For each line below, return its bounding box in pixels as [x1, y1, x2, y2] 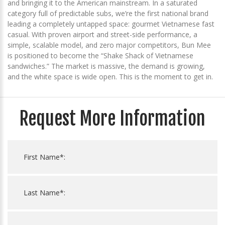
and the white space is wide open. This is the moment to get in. [8, 72, 213, 82]
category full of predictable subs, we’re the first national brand [8, 9, 208, 19]
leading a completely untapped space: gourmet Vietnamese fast [8, 19, 214, 29]
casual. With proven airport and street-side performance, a [8, 30, 197, 40]
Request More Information [20, 107, 205, 131]
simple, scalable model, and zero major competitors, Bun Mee [8, 40, 211, 50]
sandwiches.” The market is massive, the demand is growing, [8, 61, 205, 71]
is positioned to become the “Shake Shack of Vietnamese [8, 51, 193, 61]
